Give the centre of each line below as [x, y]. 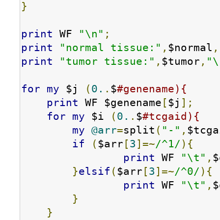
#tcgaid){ [171, 116]
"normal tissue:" [110, 48]
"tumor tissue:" [107, 61]
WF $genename [120, 103]
